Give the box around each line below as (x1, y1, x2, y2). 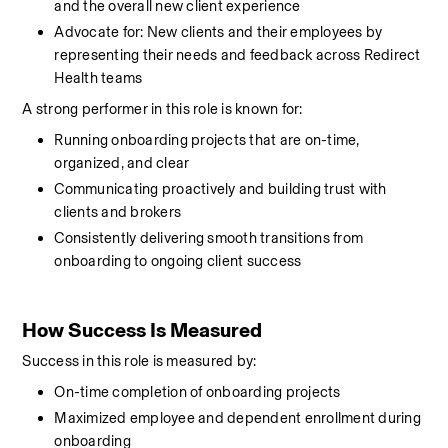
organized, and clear (54, 154, 190, 172)
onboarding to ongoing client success (54, 252, 302, 270)
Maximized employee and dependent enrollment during (54, 409, 421, 427)
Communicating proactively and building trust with (54, 180, 387, 198)
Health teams (54, 69, 143, 87)
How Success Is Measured (22, 318, 263, 342)
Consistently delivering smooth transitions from (54, 229, 364, 247)
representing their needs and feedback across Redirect (54, 46, 421, 64)
